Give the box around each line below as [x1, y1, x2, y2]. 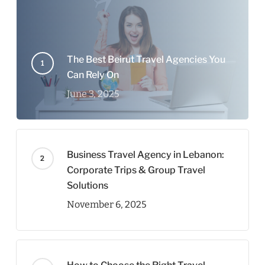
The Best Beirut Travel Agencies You [66, 54, 225, 65]
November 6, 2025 [66, 199, 147, 210]
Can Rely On [66, 69, 119, 80]
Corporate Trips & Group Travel [66, 164, 205, 176]
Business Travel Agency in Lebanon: [66, 149, 224, 160]
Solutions [66, 180, 108, 191]
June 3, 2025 [66, 88, 119, 99]
